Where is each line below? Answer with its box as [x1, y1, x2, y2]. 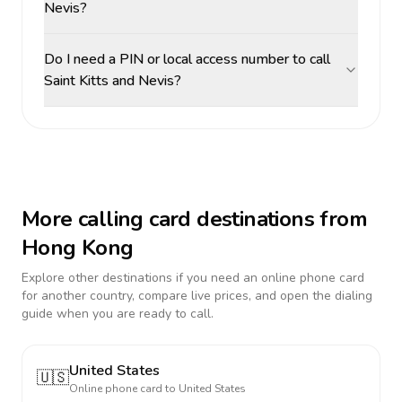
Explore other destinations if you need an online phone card [22, 269, 364, 286]
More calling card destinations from [22, 205, 367, 233]
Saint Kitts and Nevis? [44, 71, 181, 91]
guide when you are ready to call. [22, 305, 214, 322]
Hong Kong [22, 233, 134, 262]
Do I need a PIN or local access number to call [44, 49, 330, 69]
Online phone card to [69, 381, 179, 396]
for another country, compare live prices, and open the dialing [22, 287, 372, 304]
